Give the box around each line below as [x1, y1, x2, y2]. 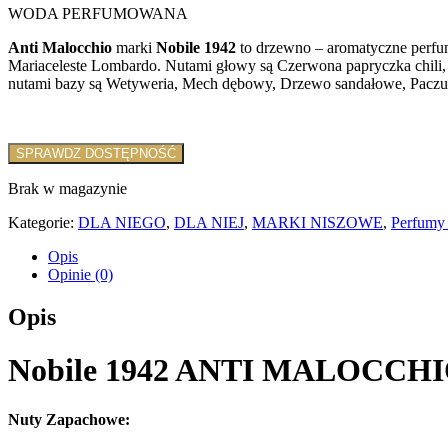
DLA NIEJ [174, 213, 244, 231]
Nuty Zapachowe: [8, 410, 130, 428]
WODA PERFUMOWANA [8, 4, 188, 22]
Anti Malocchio [8, 38, 116, 56]
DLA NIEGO [78, 213, 166, 231]
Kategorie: [8, 213, 78, 231]
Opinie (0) [48, 265, 113, 283]
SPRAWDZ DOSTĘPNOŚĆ [16, 145, 176, 161]
